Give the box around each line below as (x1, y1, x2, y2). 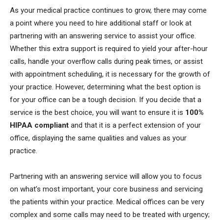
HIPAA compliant (10, 120, 69, 130)
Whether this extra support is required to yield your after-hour (10, 44, 208, 53)
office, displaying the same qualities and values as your (10, 133, 187, 142)
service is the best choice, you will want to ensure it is (10, 108, 185, 117)
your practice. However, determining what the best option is (10, 82, 201, 91)
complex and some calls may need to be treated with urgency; (10, 210, 210, 219)
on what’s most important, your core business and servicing (10, 184, 203, 193)
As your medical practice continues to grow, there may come (10, 5, 207, 15)
